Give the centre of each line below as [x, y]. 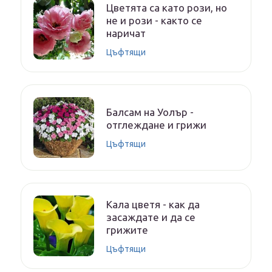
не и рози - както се [154, 20]
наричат [126, 33]
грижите [127, 229]
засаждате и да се [151, 217]
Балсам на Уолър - [150, 112]
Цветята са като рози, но [167, 7]
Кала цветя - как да [153, 204]
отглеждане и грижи [156, 125]
